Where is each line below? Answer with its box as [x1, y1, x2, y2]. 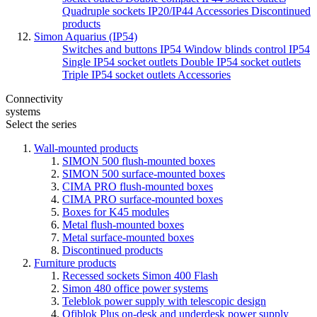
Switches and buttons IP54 [62, 42, 184, 55]
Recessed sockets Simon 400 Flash [62, 269, 218, 282]
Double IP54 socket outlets [180, 55, 301, 68]
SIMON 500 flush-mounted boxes [62, 154, 215, 167]
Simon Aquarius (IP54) [34, 30, 137, 42]
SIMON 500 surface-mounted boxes [62, 167, 225, 180]
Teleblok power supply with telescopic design [62, 294, 266, 307]
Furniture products [34, 256, 116, 269]
